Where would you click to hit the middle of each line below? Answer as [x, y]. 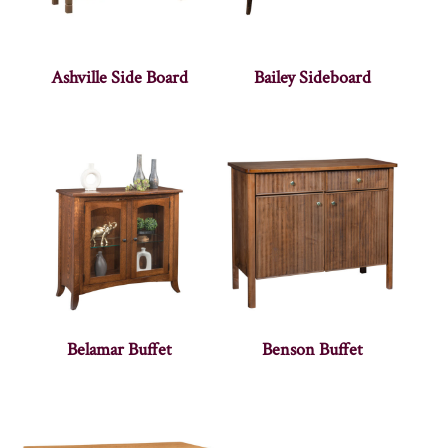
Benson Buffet [313, 349]
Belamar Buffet [119, 349]
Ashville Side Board [119, 77]
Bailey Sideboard [313, 77]
